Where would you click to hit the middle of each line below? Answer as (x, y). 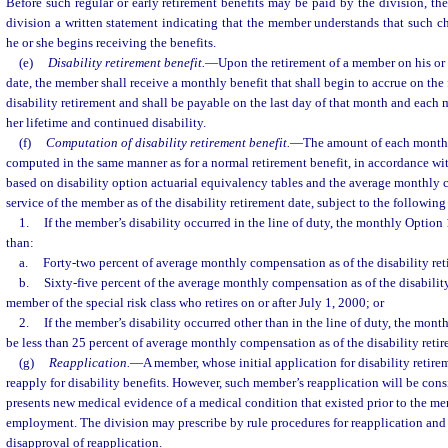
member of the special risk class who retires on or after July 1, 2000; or (195, 303)
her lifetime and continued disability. (106, 123)
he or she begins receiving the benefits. (111, 43)
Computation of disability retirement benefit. (167, 143)
